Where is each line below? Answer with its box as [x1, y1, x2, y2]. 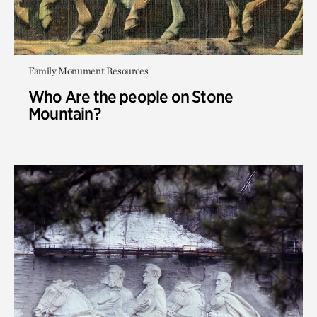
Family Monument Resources [28, 65, 149, 76]
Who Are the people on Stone [28, 86, 234, 107]
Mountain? [28, 103, 100, 124]
